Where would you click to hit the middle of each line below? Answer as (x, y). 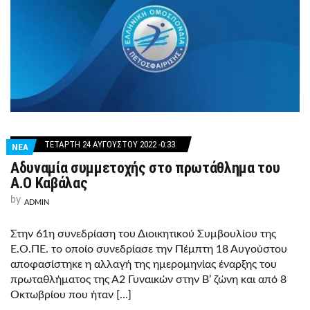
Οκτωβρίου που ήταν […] (71, 294)
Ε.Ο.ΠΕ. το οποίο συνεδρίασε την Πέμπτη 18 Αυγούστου (149, 249)
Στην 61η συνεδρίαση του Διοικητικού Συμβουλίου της (143, 234)
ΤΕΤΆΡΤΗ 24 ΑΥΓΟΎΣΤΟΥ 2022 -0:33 (110, 144)
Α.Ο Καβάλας (49, 183)
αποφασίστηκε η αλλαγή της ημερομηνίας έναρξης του (144, 264)
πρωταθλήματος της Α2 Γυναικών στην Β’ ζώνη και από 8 (148, 279)
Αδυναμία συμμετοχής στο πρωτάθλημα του (145, 167)
